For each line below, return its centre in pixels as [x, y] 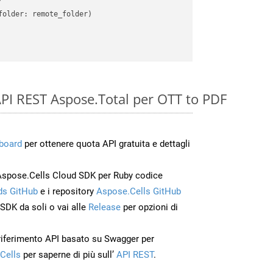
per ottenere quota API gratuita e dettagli [106, 144]
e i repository [67, 191]
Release [105, 207]
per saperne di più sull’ [67, 254]
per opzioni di [149, 207]
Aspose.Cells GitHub [139, 191]
